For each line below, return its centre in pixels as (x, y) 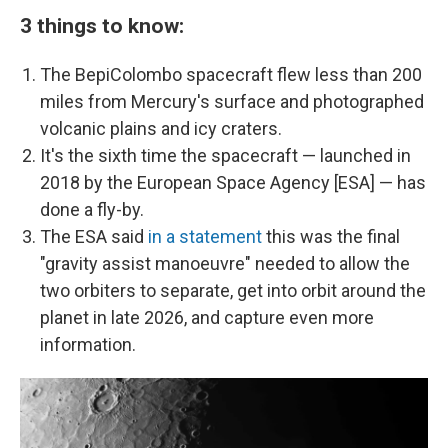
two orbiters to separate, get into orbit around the (233, 290)
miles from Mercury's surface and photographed (232, 101)
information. (88, 344)
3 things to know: (102, 25)
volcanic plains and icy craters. (161, 128)
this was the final (331, 236)
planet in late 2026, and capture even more (207, 317)
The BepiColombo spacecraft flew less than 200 (231, 74)
